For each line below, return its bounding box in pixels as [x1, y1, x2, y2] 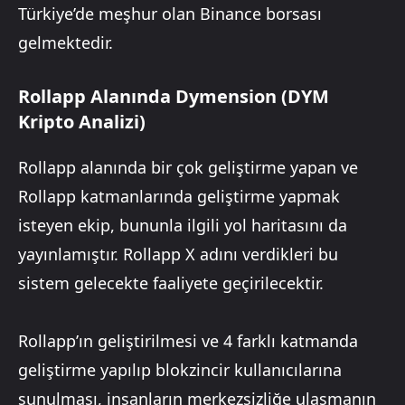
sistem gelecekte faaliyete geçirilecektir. [18, 272, 324, 295]
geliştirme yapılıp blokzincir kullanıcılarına [18, 359, 342, 381]
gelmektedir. [18, 32, 113, 54]
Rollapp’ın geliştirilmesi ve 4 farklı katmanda [18, 330, 358, 353]
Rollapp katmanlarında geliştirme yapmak [18, 185, 340, 208]
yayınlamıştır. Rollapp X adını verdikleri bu [18, 243, 338, 266]
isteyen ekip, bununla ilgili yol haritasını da [18, 214, 347, 237]
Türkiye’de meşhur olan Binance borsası [18, 3, 322, 25]
